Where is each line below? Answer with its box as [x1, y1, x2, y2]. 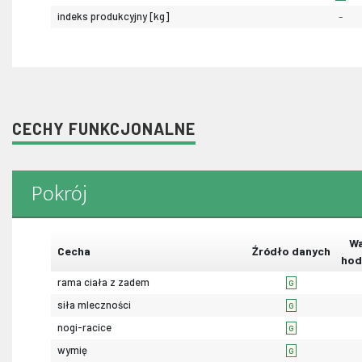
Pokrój [32, 175, 87, 213]
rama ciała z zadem [57, 276, 149, 289]
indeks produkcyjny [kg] [57, 10, 170, 23]
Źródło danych [251, 244, 330, 259]
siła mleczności [57, 298, 131, 312]
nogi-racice [57, 321, 112, 335]
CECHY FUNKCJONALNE [12, 119, 196, 139]
